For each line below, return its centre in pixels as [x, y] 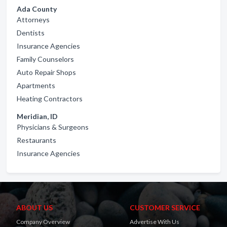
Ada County [37, 9]
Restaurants [36, 140]
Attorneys [33, 20]
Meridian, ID [37, 116]
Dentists [31, 33]
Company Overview [43, 222]
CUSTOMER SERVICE [165, 207]
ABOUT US [34, 207]
